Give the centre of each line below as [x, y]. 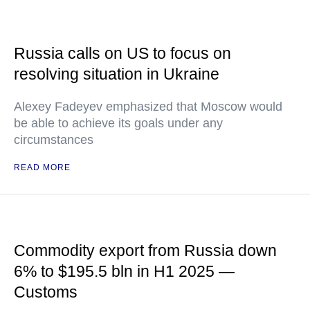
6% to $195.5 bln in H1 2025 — [124, 271]
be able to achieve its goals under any [118, 123]
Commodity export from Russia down [145, 250]
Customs [46, 292]
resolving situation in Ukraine [117, 74]
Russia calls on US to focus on [122, 53]
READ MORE [42, 167]
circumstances [54, 140]
